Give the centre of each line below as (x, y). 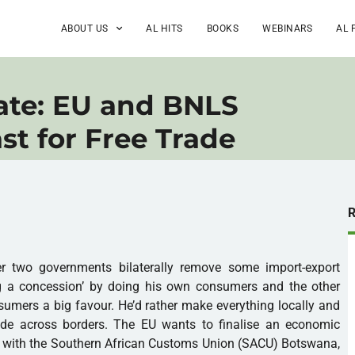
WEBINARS (288, 28)
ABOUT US (84, 28)
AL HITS (164, 28)
